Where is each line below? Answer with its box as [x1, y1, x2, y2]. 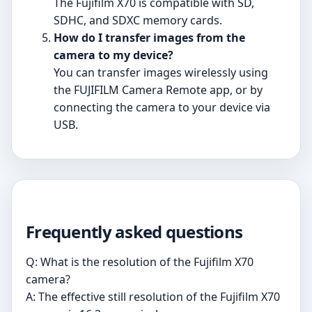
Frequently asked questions [26, 219, 243, 243]
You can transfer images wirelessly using [54, 64, 268, 80]
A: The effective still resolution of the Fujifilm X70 [26, 288, 280, 304]
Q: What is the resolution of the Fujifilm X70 [26, 253, 253, 270]
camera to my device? [54, 47, 173, 63]
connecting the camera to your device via [54, 99, 270, 115]
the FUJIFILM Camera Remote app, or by [54, 81, 263, 97]
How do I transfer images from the [54, 29, 245, 45]
